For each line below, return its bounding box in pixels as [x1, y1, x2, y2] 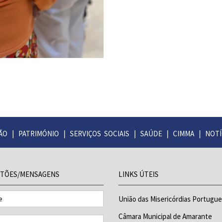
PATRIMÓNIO [18, 129, 59, 139]
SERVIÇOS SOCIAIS [69, 129, 129, 139]
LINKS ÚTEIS [118, 169, 159, 179]
